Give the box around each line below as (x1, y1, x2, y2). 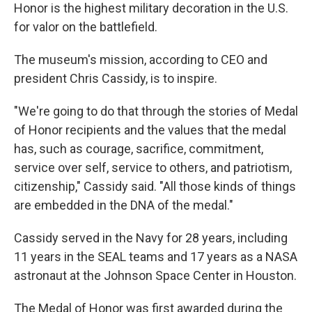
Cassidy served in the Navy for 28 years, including (14, 231, 288, 245)
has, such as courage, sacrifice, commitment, (14, 141, 263, 156)
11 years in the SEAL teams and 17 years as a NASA (14, 249, 297, 264)
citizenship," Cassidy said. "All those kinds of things (14, 179, 296, 194)
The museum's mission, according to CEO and (14, 52, 267, 67)
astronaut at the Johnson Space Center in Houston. (14, 268, 297, 283)
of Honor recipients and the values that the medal (14, 123, 286, 137)
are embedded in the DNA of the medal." (14, 198, 233, 212)
